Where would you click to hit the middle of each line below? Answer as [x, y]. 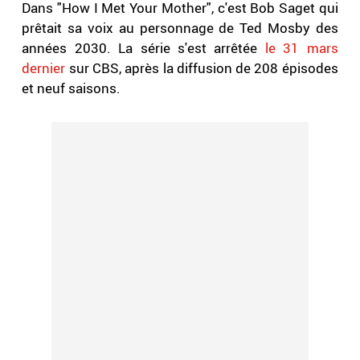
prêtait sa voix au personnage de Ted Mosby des [180, 28]
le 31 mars [298, 48]
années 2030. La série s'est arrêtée [140, 48]
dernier [44, 68]
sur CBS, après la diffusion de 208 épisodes [202, 68]
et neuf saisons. [73, 88]
